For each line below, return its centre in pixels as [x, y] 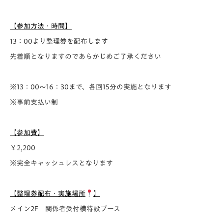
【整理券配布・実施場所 [48, 193]
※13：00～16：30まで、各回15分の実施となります [91, 87]
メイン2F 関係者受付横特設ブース [65, 209]
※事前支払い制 [34, 102]
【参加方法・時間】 [41, 26]
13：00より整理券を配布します [59, 41]
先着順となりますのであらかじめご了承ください [85, 56]
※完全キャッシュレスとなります [61, 163]
